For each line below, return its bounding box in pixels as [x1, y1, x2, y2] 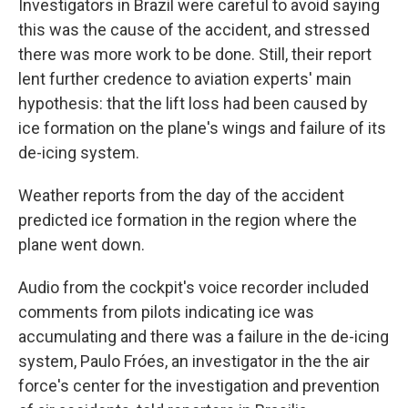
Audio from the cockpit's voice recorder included [18, 278, 369, 297]
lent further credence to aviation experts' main [18, 69, 352, 88]
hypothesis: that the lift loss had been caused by [18, 94, 368, 113]
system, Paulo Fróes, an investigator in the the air [18, 352, 370, 371]
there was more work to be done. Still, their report [18, 45, 372, 64]
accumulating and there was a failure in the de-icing [18, 327, 389, 346]
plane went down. [18, 235, 145, 254]
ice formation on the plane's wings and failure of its [18, 118, 386, 138]
